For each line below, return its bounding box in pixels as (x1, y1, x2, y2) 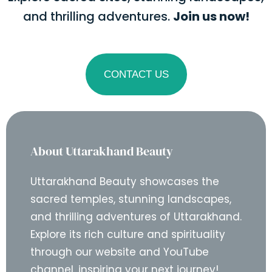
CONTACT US (103, 69, 169, 80)
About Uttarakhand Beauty (30, 143, 173, 160)
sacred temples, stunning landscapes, (30, 192, 231, 206)
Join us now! (172, 8, 250, 25)
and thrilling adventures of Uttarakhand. (30, 209, 242, 224)
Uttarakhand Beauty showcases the (30, 174, 219, 189)
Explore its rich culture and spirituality (30, 227, 225, 242)
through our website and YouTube (30, 245, 209, 259)
